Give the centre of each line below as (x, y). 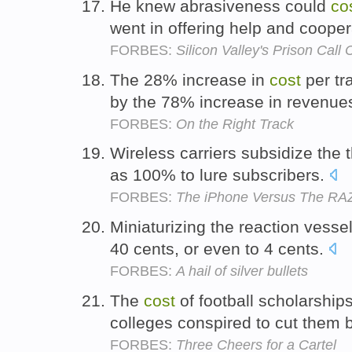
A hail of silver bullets (242, 271)
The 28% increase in (190, 79)
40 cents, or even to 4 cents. (219, 249)
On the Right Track (235, 124)
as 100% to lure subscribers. (220, 175)
